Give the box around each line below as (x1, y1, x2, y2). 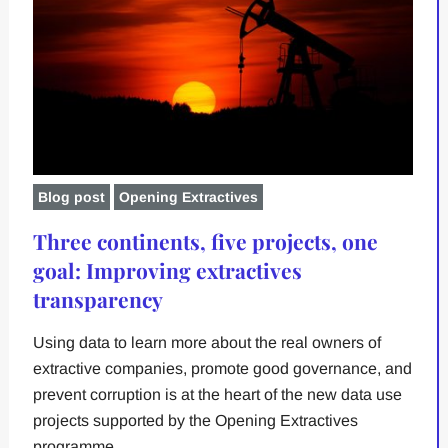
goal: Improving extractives (32, 256, 302, 285)
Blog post (37, 189, 105, 206)
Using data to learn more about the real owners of (32, 334, 381, 352)
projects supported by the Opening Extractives (32, 412, 358, 430)
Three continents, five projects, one (32, 227, 378, 256)
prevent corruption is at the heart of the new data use (32, 386, 402, 404)
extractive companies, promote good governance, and (32, 360, 412, 378)
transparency (32, 285, 163, 314)
